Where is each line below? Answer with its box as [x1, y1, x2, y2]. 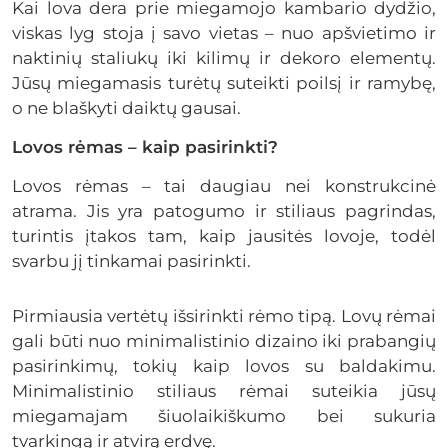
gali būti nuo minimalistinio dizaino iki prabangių [12, 330, 436, 351]
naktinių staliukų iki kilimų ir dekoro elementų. [12, 47, 436, 68]
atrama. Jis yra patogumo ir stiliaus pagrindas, [12, 200, 436, 221]
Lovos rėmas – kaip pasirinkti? [12, 136, 278, 157]
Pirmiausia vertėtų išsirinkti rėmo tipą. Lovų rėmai [12, 305, 436, 326]
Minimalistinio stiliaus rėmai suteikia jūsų [12, 380, 436, 401]
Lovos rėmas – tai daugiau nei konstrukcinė [12, 175, 436, 196]
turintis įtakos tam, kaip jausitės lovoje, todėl [12, 225, 436, 246]
